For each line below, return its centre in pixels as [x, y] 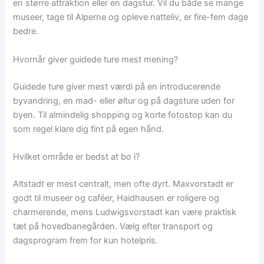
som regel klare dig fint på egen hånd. [89, 129]
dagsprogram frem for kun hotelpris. [86, 240]
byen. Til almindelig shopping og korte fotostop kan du [123, 115]
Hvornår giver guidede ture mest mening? [96, 59]
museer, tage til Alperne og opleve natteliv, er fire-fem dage [131, 17]
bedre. [26, 32]
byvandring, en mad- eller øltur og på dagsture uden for [124, 100]
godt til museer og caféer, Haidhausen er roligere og [116, 198]
